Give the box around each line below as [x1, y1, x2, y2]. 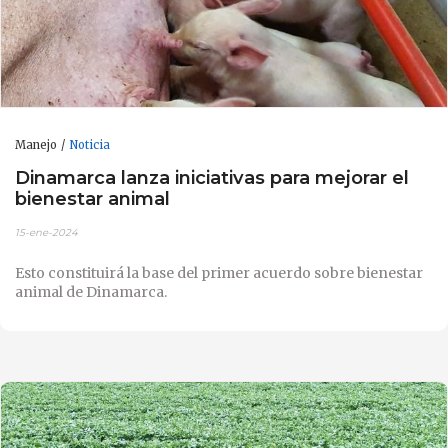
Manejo [15, 137, 57, 152]
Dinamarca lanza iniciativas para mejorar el [15, 166, 409, 190]
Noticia [69, 137, 110, 152]
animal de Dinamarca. [15, 282, 167, 301]
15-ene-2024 [15, 225, 78, 239]
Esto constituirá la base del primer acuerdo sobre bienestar [15, 263, 423, 282]
